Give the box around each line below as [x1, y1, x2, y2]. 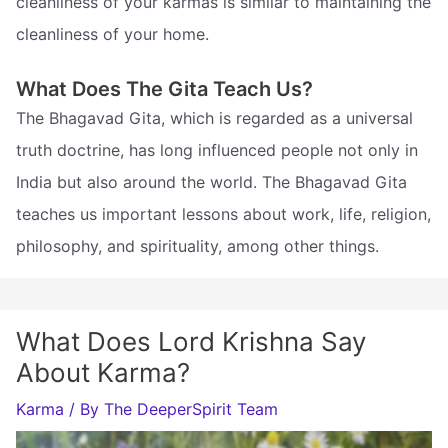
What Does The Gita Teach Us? [16, 76, 313, 101]
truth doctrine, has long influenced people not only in [16, 139, 418, 160]
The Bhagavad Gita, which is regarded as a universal [16, 107, 413, 128]
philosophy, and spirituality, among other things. [16, 235, 379, 256]
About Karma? [16, 356, 190, 388]
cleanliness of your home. [16, 23, 209, 44]
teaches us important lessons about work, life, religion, [16, 203, 431, 224]
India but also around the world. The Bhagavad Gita [16, 171, 407, 192]
